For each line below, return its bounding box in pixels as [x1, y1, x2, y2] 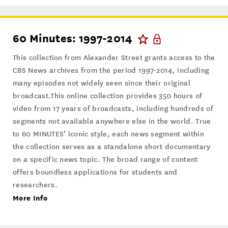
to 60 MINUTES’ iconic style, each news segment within [13, 130, 204, 139]
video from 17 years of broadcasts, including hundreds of [13, 104, 213, 113]
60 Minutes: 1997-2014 [13, 32, 133, 45]
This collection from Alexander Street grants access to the [13, 53, 215, 63]
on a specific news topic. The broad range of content [13, 155, 198, 164]
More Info [13, 193, 47, 203]
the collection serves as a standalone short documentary [13, 142, 211, 152]
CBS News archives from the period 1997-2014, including [13, 66, 210, 75]
